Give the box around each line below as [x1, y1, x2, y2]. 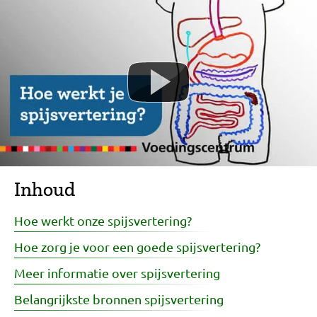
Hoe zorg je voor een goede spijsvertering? [14, 238, 260, 254]
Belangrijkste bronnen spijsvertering [14, 291, 224, 306]
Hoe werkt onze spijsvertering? [14, 212, 192, 228]
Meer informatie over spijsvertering [14, 265, 220, 280]
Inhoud [14, 177, 75, 201]
